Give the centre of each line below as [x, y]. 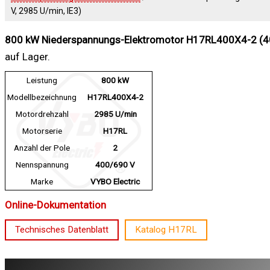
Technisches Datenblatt [62, 230]
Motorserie [42, 131]
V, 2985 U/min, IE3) [46, 11]
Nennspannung [42, 165]
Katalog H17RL [166, 230]
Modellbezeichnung [42, 97]
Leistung [42, 80]
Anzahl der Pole [42, 148]
